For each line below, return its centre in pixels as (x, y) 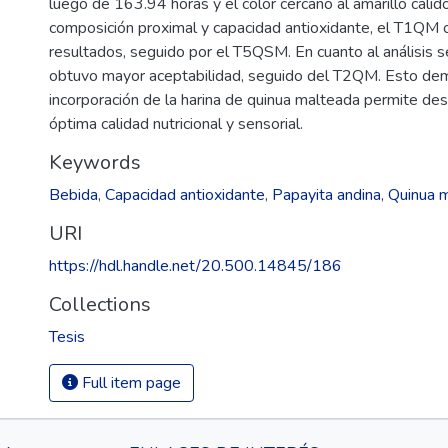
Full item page (129, 383)
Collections (100, 304)
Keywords (95, 162)
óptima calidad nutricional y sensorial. (176, 124)
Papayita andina (326, 195)
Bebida (73, 195)
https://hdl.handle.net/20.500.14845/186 (195, 266)
